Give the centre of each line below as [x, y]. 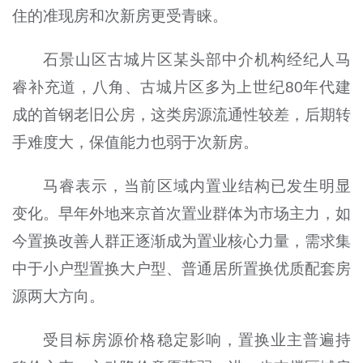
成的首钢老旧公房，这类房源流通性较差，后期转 [181, 115]
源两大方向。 [58, 297]
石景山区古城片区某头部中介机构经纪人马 [197, 60]
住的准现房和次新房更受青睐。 [120, 16]
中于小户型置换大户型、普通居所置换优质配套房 [181, 269]
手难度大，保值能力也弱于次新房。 [135, 143]
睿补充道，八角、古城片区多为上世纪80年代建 [181, 88]
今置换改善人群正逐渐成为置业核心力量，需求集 [181, 241]
